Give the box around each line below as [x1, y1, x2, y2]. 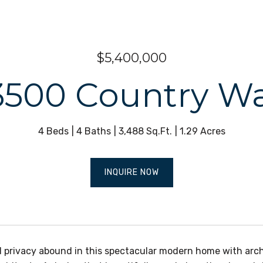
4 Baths [76, 126, 111, 137]
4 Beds [38, 126, 69, 137]
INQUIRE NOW [104, 167, 159, 177]
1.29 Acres [179, 126, 225, 137]
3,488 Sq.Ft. [118, 126, 172, 137]
